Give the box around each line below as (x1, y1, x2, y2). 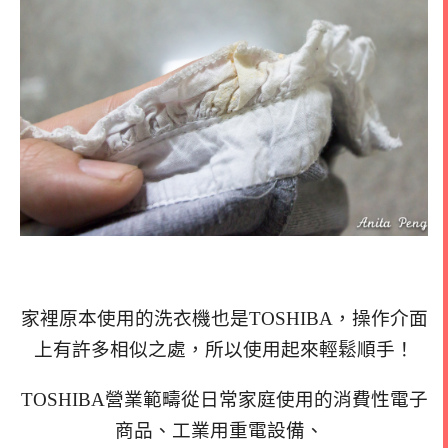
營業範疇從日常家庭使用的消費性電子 (104, 388, 428, 410)
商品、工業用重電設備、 (114, 419, 329, 441)
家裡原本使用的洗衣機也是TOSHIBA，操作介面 (20, 308, 428, 329)
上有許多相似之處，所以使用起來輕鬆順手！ (34, 339, 414, 360)
